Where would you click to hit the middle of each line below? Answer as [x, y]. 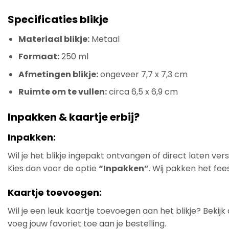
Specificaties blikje [58, 19]
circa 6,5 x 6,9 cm [142, 92]
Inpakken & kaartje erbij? [74, 117]
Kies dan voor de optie [53, 169]
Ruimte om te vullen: [62, 92]
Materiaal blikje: [54, 39]
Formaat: [39, 57]
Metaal [104, 39]
